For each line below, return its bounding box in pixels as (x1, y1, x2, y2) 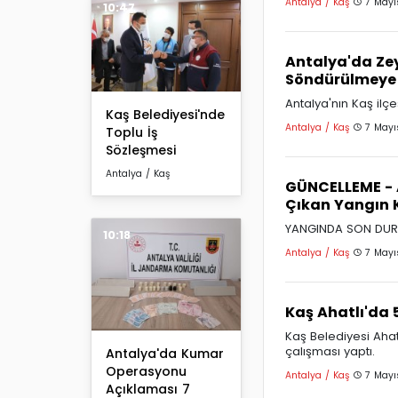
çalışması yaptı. (285, 342, 375, 360)
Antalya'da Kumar (106, 344, 224, 362)
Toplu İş (106, 123, 157, 141)
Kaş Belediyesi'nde (106, 105, 225, 123)
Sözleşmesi (106, 140, 176, 159)
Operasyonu (106, 362, 187, 380)
